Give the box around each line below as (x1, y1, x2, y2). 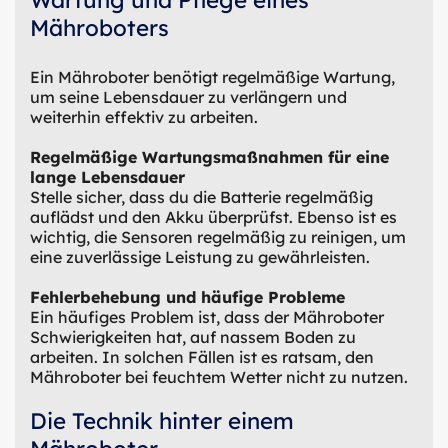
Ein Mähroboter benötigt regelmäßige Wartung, (30, 66, 395, 87)
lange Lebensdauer (30, 166, 185, 187)
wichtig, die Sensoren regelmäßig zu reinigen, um (30, 226, 406, 247)
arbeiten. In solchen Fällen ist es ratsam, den (30, 346, 374, 367)
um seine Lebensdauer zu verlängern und (30, 86, 347, 107)
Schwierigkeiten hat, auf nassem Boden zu (30, 326, 356, 347)
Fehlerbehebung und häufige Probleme (30, 286, 345, 307)
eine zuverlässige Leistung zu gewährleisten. (30, 246, 370, 267)
